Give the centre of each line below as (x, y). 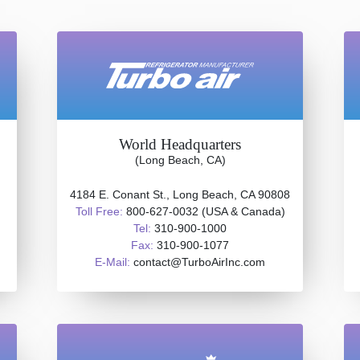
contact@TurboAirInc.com (198, 262)
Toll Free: (99, 211)
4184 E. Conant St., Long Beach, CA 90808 (180, 194)
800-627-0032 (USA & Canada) (204, 211)
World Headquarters (180, 144)
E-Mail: (112, 262)
